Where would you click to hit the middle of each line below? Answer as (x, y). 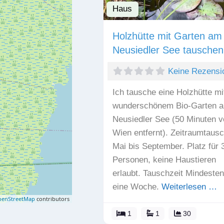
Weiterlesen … (189, 186)
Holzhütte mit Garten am (167, 36)
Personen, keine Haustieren (164, 159)
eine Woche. (137, 186)
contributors (52, 198)
